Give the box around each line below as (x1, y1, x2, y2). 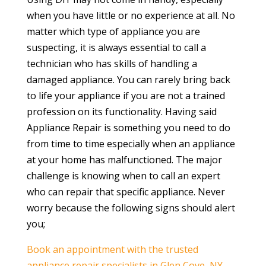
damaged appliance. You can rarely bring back (26, 72, 230, 86)
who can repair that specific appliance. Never (26, 185, 225, 198)
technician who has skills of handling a (26, 56, 197, 70)
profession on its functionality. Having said (26, 104, 217, 118)
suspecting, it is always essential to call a (26, 40, 206, 54)
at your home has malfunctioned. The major (26, 153, 222, 166)
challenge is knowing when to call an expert (26, 169, 220, 182)
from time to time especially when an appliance (26, 137, 235, 150)
